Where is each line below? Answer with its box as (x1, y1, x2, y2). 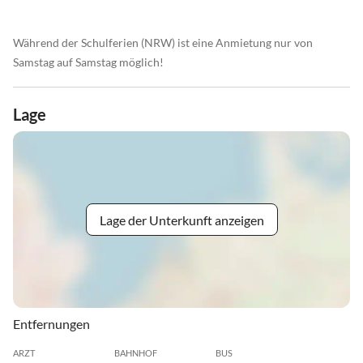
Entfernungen (13, 316, 90, 332)
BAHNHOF (113, 348, 157, 359)
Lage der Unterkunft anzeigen (99, 211, 264, 228)
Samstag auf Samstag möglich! (13, 55, 164, 70)
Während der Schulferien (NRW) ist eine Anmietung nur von (13, 36, 313, 50)
